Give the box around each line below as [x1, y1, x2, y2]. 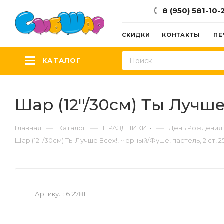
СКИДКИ [122, 31, 150, 38]
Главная [15, 124, 41, 132]
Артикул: [35, 190, 64, 198]
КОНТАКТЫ [162, 31, 200, 38]
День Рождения [169, 124, 222, 132]
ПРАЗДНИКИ [103, 124, 147, 132]
